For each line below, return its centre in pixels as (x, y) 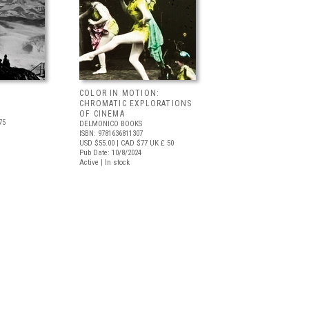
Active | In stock (104, 162)
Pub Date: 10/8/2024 (110, 153)
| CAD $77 (131, 143)
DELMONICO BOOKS (111, 124)
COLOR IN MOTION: (120, 93)
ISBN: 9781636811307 (111, 133)
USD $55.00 (97, 143)
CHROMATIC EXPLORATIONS (136, 103)
